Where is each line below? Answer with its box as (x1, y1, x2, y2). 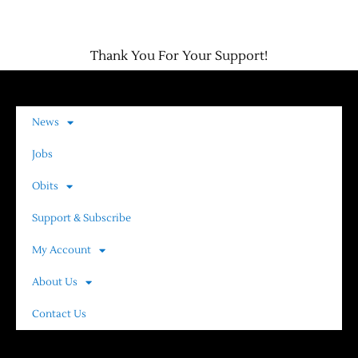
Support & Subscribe (32, 212, 131, 225)
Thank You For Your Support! (90, 48, 268, 65)
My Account (32, 244, 91, 257)
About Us (32, 276, 78, 289)
